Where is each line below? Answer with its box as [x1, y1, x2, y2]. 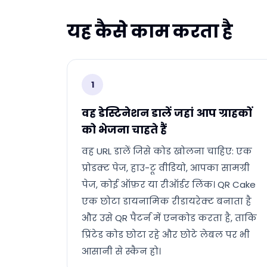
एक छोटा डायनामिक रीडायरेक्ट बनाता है [82, 195, 252, 207]
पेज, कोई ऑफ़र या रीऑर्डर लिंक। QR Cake [82, 178, 256, 191]
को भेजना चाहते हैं [82, 122, 167, 137]
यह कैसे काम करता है [67, 19, 233, 44]
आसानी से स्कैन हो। [82, 245, 161, 257]
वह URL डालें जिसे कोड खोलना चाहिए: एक [82, 145, 252, 157]
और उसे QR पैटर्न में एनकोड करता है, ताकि [82, 212, 257, 224]
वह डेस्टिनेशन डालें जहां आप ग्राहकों [82, 105, 252, 120]
